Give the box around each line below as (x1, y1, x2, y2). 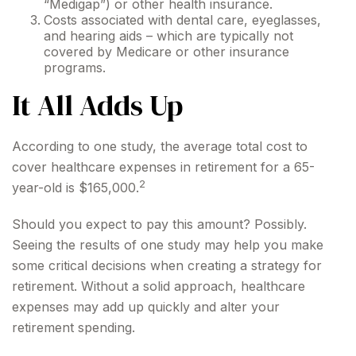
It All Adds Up (12, 86, 183, 125)
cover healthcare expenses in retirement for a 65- (12, 159, 315, 175)
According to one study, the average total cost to (12, 138, 308, 154)
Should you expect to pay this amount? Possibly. (12, 216, 307, 232)
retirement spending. (12, 319, 135, 335)
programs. (44, 60, 106, 75)
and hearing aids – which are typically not (44, 28, 293, 44)
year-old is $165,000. (12, 180, 139, 195)
